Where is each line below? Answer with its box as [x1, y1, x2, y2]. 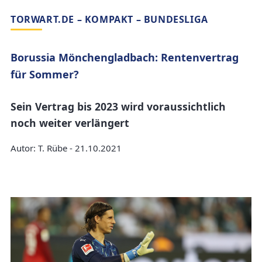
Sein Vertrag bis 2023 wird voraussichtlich [11, 99, 226, 113]
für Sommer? [11, 67, 79, 82]
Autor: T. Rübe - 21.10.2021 [11, 142, 122, 154]
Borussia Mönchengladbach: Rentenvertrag [11, 50, 239, 65]
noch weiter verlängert [11, 115, 132, 130]
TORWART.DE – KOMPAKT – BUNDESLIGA [11, 13, 208, 26]
